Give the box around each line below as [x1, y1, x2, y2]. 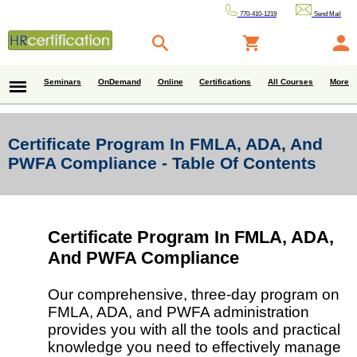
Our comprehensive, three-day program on [48, 286, 339, 304]
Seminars [43, 77, 81, 86]
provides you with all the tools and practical [48, 321, 340, 339]
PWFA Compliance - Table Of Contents [8, 154, 316, 173]
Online [157, 77, 183, 86]
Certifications [199, 77, 252, 86]
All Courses [268, 77, 314, 86]
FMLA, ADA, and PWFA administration [48, 304, 309, 321]
